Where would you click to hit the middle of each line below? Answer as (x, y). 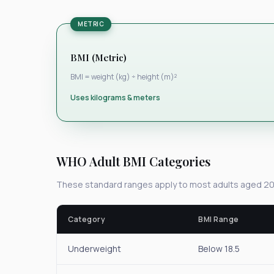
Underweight (94, 248)
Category (87, 219)
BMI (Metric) (98, 57)
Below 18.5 (219, 248)
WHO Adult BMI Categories (133, 161)
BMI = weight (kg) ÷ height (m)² (124, 76)
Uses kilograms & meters (115, 97)
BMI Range (219, 219)
